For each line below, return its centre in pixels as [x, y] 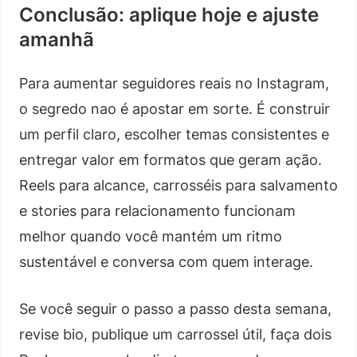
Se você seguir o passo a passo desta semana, [175, 308]
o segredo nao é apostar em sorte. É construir [175, 108]
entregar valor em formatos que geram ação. [171, 159]
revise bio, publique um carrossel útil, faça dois [175, 334]
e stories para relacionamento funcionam [157, 210]
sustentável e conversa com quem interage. [166, 261]
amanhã [57, 39]
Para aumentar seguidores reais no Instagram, [174, 83]
